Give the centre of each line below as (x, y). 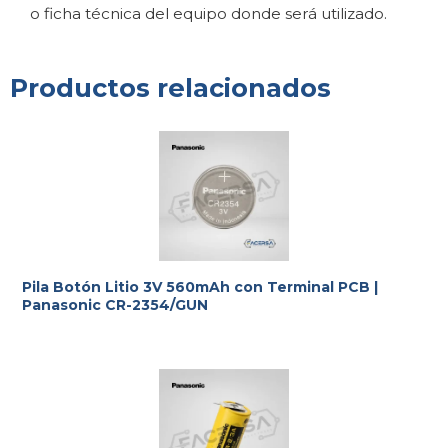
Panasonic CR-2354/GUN (115, 304)
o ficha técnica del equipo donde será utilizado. (208, 13)
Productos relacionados (170, 87)
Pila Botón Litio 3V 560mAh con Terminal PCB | (200, 286)
